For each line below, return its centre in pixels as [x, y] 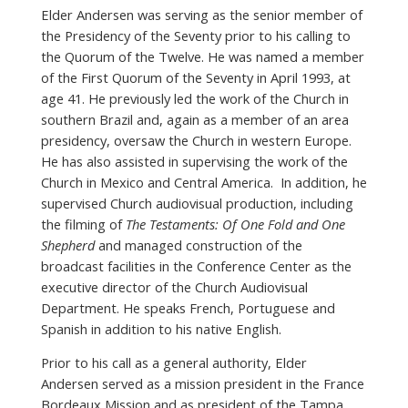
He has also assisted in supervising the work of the [194, 161]
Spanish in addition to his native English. [161, 329]
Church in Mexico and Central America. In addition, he [204, 182]
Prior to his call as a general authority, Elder [173, 362]
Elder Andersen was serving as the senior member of [201, 15]
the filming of [83, 224]
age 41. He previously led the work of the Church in [194, 98]
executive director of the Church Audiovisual [174, 287]
